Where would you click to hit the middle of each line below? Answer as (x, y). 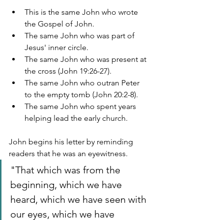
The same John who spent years (81, 107)
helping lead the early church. (76, 118)
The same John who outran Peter (83, 83)
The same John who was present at (86, 59)
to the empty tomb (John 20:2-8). (81, 95)
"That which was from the (67, 170)
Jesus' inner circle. (56, 48)
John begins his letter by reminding (72, 142)
